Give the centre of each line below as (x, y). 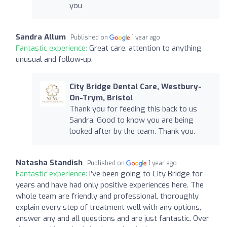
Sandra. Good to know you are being (131, 120)
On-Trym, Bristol (101, 98)
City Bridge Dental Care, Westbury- (135, 87)
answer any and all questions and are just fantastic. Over (112, 219)
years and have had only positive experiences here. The (110, 185)
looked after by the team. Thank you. (132, 131)
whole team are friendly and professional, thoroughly (107, 196)
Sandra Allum (41, 37)
